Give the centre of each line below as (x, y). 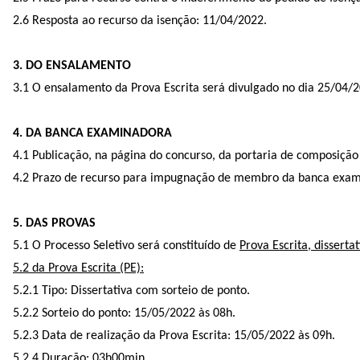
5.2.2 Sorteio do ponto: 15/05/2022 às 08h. (124, 313)
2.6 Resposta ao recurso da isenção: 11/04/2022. (140, 20)
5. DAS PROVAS (54, 223)
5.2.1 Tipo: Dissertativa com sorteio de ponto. (131, 290)
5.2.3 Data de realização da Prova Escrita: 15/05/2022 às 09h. (174, 335)
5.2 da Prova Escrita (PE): (78, 268)
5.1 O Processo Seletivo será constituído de (126, 245)
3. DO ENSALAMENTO (72, 65)
